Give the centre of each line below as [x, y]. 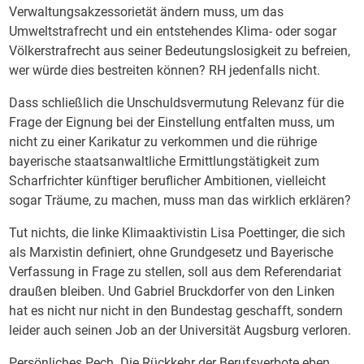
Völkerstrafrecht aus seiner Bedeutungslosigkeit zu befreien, [180, 51]
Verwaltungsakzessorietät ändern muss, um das [147, 12]
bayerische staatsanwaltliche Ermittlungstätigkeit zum [165, 161]
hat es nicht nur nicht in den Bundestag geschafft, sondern [176, 311]
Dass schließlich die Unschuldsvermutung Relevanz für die [177, 103]
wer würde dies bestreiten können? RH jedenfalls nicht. [165, 70]
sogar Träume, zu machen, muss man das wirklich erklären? [180, 200]
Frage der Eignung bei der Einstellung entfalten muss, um [172, 122]
